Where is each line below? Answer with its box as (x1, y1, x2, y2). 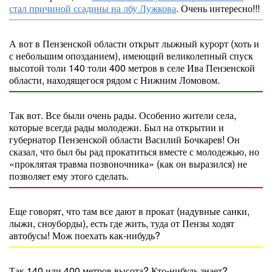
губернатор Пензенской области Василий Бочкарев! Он (9, 132, 240, 146)
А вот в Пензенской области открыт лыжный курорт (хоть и (9, 36, 259, 50)
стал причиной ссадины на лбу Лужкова (9, 1, 176, 15)
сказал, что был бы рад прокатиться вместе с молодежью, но (9, 144, 259, 158)
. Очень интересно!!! (176, 1, 260, 15)
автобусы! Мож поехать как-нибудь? (9, 228, 160, 242)
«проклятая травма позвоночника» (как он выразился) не (9, 157, 247, 171)
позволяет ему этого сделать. (9, 169, 129, 183)
